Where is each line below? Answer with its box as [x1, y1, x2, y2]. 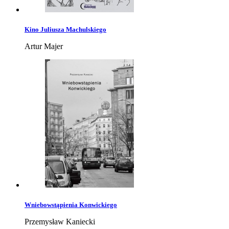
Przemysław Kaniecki [25, 217, 95, 226]
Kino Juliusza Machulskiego [25, 26, 106, 34]
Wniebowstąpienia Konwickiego [25, 201, 117, 209]
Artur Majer [25, 42, 63, 51]
